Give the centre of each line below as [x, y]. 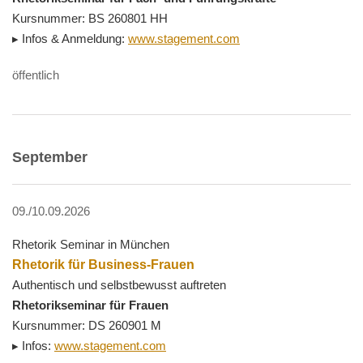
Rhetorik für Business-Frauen [103, 265]
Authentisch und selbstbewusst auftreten [119, 285]
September [50, 158]
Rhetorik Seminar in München [91, 245]
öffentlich [36, 75]
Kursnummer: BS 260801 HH [90, 19]
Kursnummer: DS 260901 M [87, 326]
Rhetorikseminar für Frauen [90, 305]
